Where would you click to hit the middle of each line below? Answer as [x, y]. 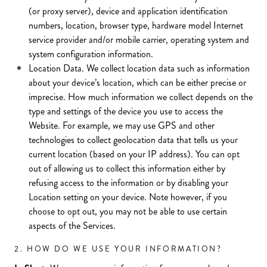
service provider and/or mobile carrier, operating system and [139, 40]
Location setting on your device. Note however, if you [128, 197]
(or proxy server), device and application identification [128, 11]
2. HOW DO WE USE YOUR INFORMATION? [118, 249]
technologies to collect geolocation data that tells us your [133, 140]
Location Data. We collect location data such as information [139, 68]
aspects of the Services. [72, 226]
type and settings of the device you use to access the [126, 111]
